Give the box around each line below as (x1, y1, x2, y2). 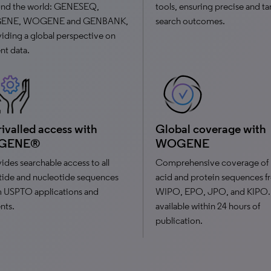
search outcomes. (155, 15, 225, 27)
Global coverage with (155, 122, 266, 136)
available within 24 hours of (155, 200, 260, 212)
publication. (155, 215, 203, 226)
